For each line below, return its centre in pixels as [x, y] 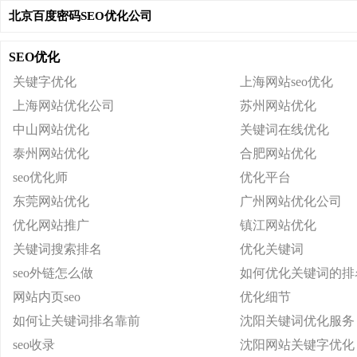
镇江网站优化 [278, 225]
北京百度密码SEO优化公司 [80, 16]
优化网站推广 [51, 225]
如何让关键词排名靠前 [76, 321]
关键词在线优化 [284, 129]
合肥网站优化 [278, 153]
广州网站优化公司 [291, 201]
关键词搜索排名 [57, 249]
